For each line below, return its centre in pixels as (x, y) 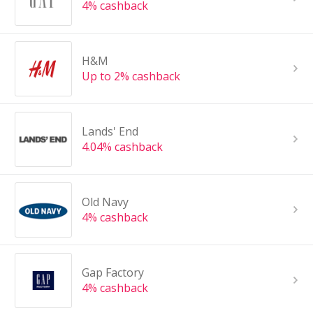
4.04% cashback (122, 147)
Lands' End (110, 132)
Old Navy (105, 202)
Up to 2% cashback (131, 77)
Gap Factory (112, 273)
